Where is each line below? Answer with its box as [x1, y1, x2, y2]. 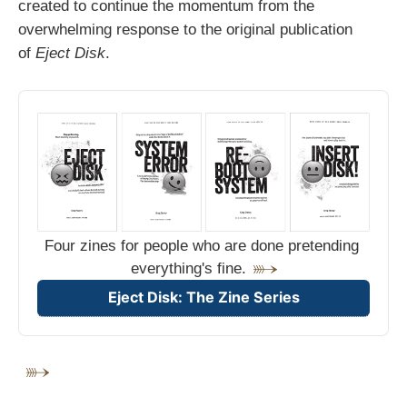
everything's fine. [130, 260, 246, 278]
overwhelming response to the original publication [18, 21, 352, 39]
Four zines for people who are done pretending [44, 237, 359, 255]
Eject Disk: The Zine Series [107, 287, 300, 306]
